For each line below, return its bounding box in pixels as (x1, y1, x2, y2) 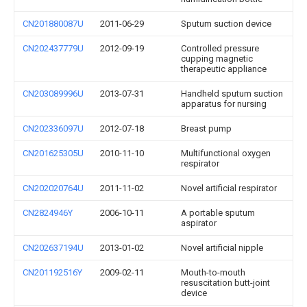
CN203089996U (23, 88, 84, 99)
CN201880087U (23, 19, 84, 29)
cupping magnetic (181, 53, 253, 64)
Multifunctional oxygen (181, 148, 271, 158)
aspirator (181, 218, 217, 228)
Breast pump (181, 123, 232, 134)
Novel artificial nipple (181, 243, 263, 253)
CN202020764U (23, 183, 84, 193)
